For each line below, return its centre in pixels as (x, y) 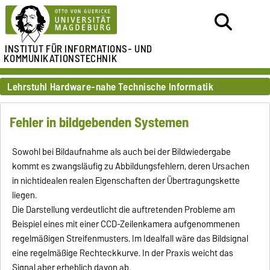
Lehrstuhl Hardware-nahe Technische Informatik (111, 86)
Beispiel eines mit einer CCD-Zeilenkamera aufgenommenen (126, 224)
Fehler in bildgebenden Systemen (99, 123)
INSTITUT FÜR (34, 49)
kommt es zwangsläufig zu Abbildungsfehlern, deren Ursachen (131, 167)
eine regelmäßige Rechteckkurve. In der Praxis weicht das (123, 253)
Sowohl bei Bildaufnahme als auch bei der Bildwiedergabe (122, 152)
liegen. (25, 196)
